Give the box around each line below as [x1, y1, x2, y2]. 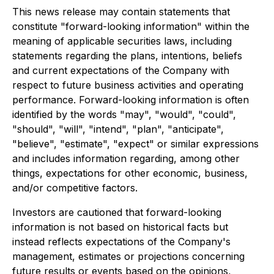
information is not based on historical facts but [12, 221, 228, 233]
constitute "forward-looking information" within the [12, 20, 250, 32]
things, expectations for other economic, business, [12, 167, 248, 179]
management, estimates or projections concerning [12, 250, 245, 262]
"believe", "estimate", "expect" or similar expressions [12, 138, 259, 150]
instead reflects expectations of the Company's [12, 235, 231, 248]
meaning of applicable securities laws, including [12, 35, 232, 47]
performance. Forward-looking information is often [12, 94, 249, 106]
